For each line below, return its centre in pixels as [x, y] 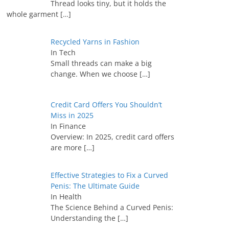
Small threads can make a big [101, 63]
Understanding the [84, 218]
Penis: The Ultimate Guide [95, 186]
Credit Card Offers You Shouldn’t [106, 104]
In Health [66, 196]
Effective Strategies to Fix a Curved [109, 175]
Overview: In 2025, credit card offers [112, 136]
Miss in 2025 [72, 115]
